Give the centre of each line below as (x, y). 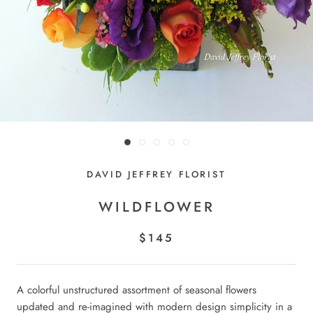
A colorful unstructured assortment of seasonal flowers (137, 290)
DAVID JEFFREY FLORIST (156, 174)
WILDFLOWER (156, 207)
